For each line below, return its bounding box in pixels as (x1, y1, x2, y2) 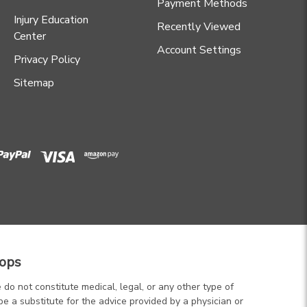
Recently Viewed (157, 19, 241, 35)
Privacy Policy (13, 52, 80, 68)
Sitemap (13, 75, 54, 91)
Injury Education (13, 12, 88, 28)
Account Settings (157, 42, 241, 58)
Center (13, 29, 46, 45)
